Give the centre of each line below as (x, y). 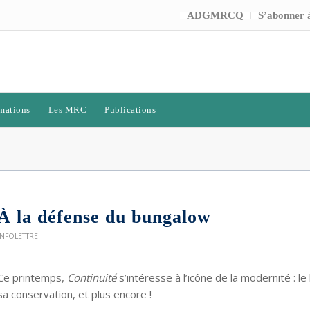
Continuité (93, 277)
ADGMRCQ (215, 15)
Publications (130, 110)
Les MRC (67, 110)
